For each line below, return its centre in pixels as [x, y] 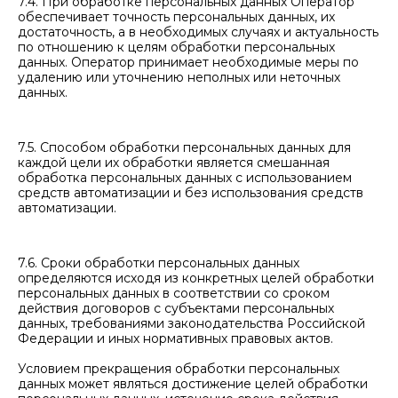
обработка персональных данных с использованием [185, 178]
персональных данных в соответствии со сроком [174, 293]
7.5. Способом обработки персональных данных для [184, 147]
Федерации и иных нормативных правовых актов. [175, 338]
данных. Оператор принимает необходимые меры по [188, 62]
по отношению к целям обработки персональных [176, 47]
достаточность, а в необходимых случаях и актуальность [198, 32]
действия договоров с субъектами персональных [176, 308]
